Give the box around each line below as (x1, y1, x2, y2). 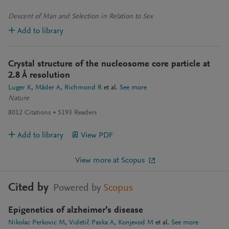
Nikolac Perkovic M (8, 219, 65, 227)
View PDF (81, 131, 113, 140)
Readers (74, 109, 97, 117)
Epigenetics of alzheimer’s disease (8, 206, 143, 216)
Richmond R (64, 84, 102, 91)
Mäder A (35, 84, 60, 91)
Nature (8, 95, 29, 102)
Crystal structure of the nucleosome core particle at (8, 60, 210, 69)
